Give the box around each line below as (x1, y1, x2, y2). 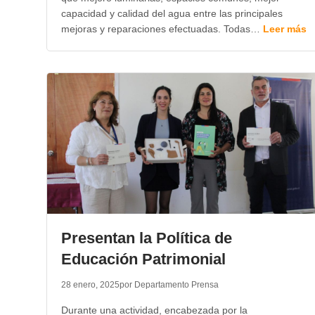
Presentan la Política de (60, 229, 232, 247)
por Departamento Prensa (119, 280, 219, 290)
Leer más (262, 23, 307, 34)
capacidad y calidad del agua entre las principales (60, 8, 283, 19)
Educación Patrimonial (60, 250, 226, 268)
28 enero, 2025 (60, 280, 120, 290)
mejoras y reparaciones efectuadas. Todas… (60, 23, 263, 34)
